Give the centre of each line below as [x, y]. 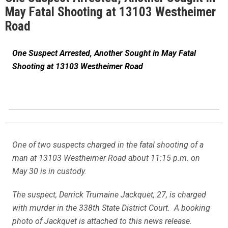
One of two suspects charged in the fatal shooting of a [108, 145]
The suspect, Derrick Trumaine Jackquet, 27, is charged [109, 194]
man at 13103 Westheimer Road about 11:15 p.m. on [106, 158]
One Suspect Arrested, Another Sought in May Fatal [104, 53]
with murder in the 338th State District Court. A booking [111, 208]
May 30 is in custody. [49, 171]
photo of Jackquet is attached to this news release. [102, 221]
